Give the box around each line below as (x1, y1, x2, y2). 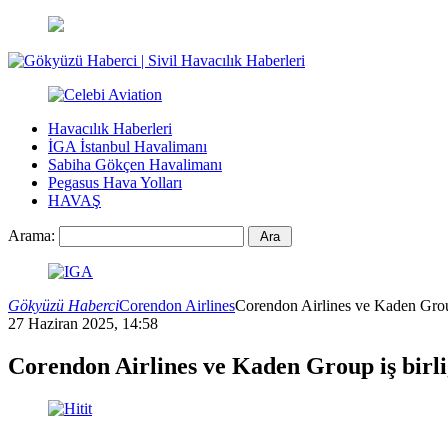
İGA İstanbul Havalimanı (48, 138, 207, 155)
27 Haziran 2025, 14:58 (8, 315, 158, 332)
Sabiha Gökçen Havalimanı (48, 156, 222, 173)
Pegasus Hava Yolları (48, 174, 182, 191)
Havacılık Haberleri (48, 120, 172, 137)
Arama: (8, 227, 55, 244)
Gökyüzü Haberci (8, 297, 119, 314)
